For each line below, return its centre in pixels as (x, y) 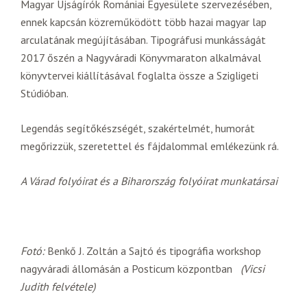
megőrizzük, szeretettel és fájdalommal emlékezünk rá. (150, 146)
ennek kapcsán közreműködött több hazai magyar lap (144, 22)
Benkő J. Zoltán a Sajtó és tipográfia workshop (153, 250)
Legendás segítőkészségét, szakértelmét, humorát (138, 128)
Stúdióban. (45, 93)
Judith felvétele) (58, 286)
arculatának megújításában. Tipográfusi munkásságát (143, 39)
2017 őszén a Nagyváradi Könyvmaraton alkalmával (141, 57)
